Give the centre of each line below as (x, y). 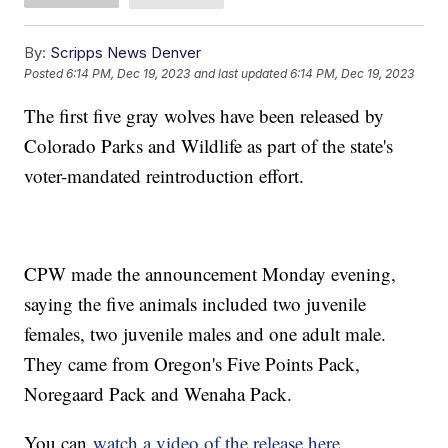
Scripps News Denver (126, 52)
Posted (45, 74)
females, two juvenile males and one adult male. (205, 333)
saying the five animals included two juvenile (195, 303)
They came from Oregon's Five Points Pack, (192, 363)
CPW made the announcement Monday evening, (210, 273)
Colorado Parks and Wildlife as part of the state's (209, 145)
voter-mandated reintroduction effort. (164, 175)
